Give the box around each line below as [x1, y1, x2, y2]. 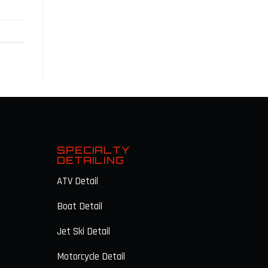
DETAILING [57, 154, 124, 167]
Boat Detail [57, 199, 103, 213]
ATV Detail [57, 174, 99, 188]
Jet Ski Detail [57, 224, 111, 238]
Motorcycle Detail [57, 249, 126, 263]
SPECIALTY [57, 144, 130, 157]
